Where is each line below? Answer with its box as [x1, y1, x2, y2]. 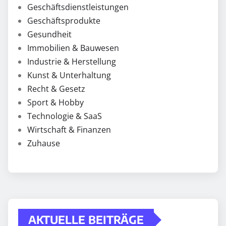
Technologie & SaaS [27, 110, 102, 122]
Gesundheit [27, 29, 72, 40]
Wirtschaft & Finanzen [27, 124, 111, 136]
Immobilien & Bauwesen [27, 42, 119, 54]
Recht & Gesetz [27, 83, 85, 95]
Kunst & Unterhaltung [27, 70, 111, 81]
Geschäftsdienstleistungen [27, 2, 129, 13]
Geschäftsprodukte [27, 15, 100, 27]
